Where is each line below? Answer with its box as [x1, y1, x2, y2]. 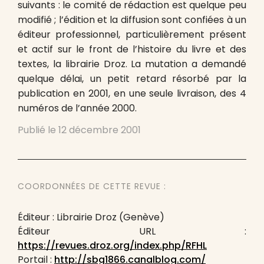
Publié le [18, 123, 58, 137]
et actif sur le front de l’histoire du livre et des [18, 42, 246, 56]
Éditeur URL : [18, 225, 246, 238]
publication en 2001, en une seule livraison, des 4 [18, 87, 246, 100]
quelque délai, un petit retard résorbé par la [18, 72, 246, 85]
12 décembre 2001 [58, 123, 141, 137]
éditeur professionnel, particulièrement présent [18, 28, 246, 41]
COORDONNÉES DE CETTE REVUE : [18, 180, 166, 192]
